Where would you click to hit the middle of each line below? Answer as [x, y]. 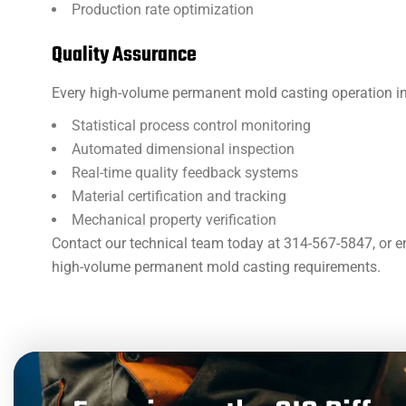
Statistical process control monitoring [191, 126]
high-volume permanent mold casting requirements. [216, 267]
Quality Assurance [124, 55]
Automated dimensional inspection [183, 149]
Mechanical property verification [174, 220]
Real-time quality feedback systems [185, 173]
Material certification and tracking [179, 196]
